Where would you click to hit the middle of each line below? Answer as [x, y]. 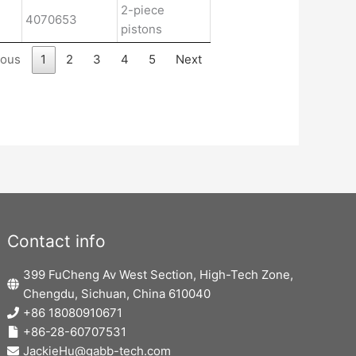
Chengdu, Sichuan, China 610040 [117, 293]
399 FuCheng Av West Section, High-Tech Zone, [159, 274]
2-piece [143, 10]
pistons [142, 29]
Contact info [57, 241]
